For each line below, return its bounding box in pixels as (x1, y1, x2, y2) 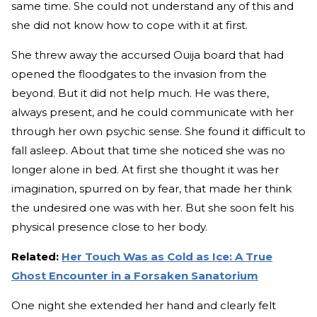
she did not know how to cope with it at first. (11, 18, 248, 32)
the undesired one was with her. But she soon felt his (11, 200, 294, 214)
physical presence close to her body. (11, 219, 207, 234)
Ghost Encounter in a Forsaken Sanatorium (11, 268, 258, 282)
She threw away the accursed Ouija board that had (11, 47, 284, 62)
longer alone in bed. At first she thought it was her (11, 162, 279, 176)
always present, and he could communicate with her (11, 105, 294, 119)
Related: (11, 249, 62, 263)
